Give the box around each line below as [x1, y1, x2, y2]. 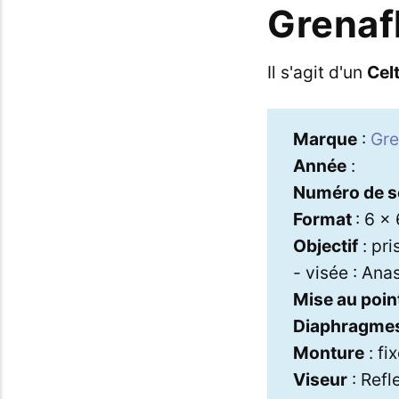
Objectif [292, 235, 358, 256]
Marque [292, 128, 357, 150]
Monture [292, 342, 364, 363]
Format [292, 208, 355, 230]
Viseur [292, 369, 347, 390]
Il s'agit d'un [266, 61, 367, 83]
